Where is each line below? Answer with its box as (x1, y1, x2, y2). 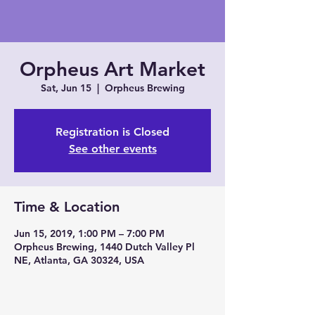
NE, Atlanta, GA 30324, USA (14, 254, 144, 267)
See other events (68, 142, 157, 156)
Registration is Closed (56, 125, 169, 139)
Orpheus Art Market (20, 57, 205, 82)
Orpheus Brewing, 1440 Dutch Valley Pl (14, 240, 195, 254)
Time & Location (14, 198, 120, 216)
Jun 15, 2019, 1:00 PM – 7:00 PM (14, 227, 165, 240)
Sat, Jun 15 (40, 82, 91, 95)
